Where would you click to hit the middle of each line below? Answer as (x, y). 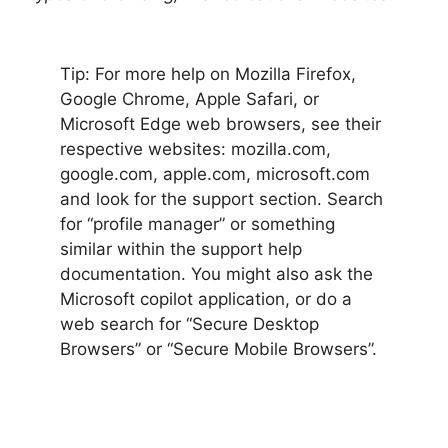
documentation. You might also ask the (216, 274)
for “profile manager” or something (197, 224)
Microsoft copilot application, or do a (206, 299)
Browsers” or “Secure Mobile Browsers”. (218, 349)
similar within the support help (181, 249)
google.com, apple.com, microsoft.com (215, 174)
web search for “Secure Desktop (189, 324)
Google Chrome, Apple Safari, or (189, 99)
